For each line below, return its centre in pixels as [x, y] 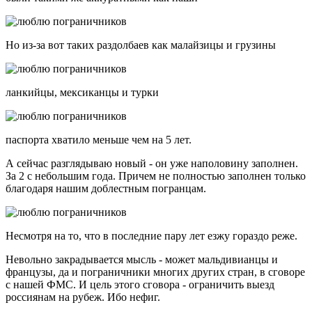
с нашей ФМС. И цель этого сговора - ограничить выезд [140, 284]
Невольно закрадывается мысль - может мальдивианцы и [142, 259]
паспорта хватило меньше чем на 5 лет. [99, 139]
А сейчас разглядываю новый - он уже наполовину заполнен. [152, 163]
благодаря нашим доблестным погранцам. [106, 188]
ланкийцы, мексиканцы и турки [82, 92]
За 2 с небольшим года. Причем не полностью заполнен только [156, 175]
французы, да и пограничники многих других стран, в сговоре [155, 272]
